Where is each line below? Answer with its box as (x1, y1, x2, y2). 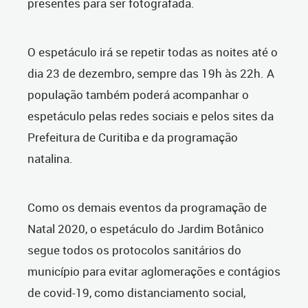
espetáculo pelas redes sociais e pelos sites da (27, 108, 274, 124)
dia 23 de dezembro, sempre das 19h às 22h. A (27, 65, 274, 82)
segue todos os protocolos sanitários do (27, 242, 241, 258)
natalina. (27, 151, 73, 167)
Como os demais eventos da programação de (27, 199, 267, 216)
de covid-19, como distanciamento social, (27, 285, 245, 301)
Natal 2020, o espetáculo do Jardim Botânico (27, 221, 264, 237)
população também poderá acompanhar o (27, 87, 249, 103)
